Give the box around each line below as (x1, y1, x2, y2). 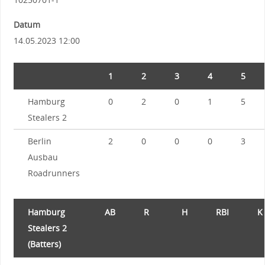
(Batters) (27, 238, 61, 250)
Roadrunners (27, 167, 80, 179)
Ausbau (27, 151, 58, 163)
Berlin (27, 135, 51, 147)
